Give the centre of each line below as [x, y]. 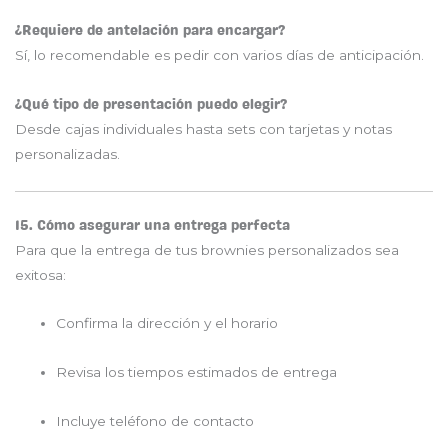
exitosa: [40, 274]
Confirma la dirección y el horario [167, 323]
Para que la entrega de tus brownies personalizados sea [207, 249]
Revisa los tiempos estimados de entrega [197, 372]
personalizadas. [67, 154]
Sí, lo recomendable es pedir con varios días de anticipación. [219, 55]
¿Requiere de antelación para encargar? [150, 31]
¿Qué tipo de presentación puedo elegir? [151, 105]
